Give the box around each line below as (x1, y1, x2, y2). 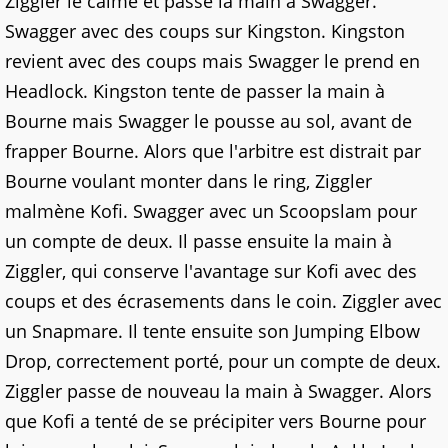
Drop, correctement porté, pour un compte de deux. (5, 349, 441, 373)
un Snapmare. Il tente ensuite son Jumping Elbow (5, 319, 420, 343)
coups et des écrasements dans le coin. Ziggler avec (5, 289, 442, 313)
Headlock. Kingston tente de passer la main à (5, 79, 385, 103)
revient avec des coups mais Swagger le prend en (5, 49, 420, 73)
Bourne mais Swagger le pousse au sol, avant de (5, 109, 412, 133)
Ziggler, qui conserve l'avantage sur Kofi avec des (5, 259, 417, 283)
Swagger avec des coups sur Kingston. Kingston (5, 19, 405, 43)
